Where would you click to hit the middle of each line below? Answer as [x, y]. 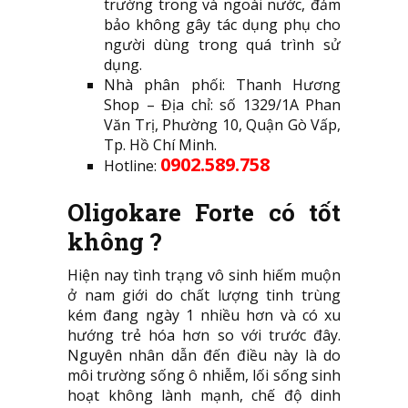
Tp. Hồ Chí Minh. [160, 144]
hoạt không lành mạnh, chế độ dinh [204, 395]
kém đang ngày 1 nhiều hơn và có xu [204, 315]
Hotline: [132, 165]
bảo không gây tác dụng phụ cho [222, 24]
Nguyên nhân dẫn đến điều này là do [204, 355]
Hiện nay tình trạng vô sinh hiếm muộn [204, 275]
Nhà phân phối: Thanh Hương [222, 84]
